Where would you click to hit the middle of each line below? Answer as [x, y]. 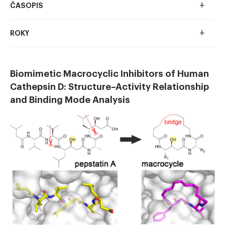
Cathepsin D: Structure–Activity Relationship [109, 87]
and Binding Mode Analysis [70, 100]
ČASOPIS [27, 6]
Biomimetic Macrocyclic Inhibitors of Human [109, 74]
